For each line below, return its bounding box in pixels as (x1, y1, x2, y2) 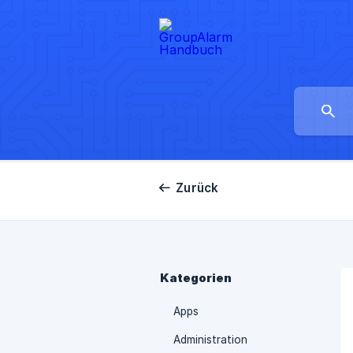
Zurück (176, 180, 219, 195)
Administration (173, 333, 247, 346)
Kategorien (160, 271, 232, 285)
